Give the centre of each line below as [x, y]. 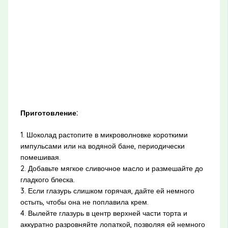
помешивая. [40, 158]
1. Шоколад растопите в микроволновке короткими [104, 135]
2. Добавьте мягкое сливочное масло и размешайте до [111, 169]
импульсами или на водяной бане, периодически [102, 146]
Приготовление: [49, 113]
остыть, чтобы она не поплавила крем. [84, 202]
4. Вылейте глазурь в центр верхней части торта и [104, 213]
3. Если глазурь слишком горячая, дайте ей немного [107, 191]
